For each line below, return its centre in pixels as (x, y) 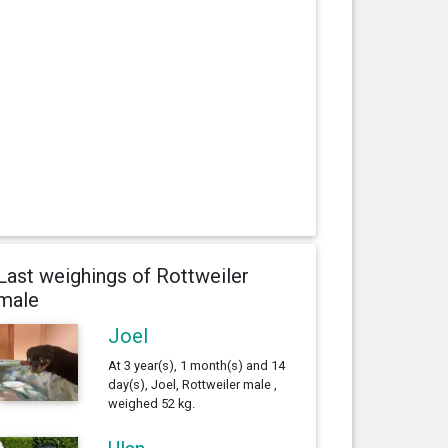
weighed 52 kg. (151, 403)
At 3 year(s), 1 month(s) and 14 (196, 365)
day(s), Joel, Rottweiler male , (192, 384)
